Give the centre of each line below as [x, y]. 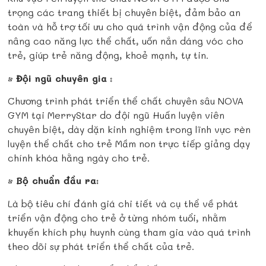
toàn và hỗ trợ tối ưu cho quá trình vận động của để [130, 27]
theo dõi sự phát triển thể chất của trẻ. [101, 246]
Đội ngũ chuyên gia [62, 78]
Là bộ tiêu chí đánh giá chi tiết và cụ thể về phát [123, 203]
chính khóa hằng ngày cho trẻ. [79, 157]
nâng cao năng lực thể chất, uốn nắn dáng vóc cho [126, 41]
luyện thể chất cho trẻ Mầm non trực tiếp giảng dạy [129, 143]
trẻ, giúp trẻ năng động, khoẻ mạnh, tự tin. [108, 55]
